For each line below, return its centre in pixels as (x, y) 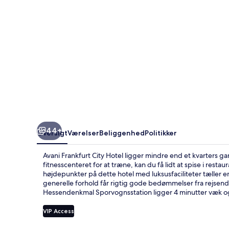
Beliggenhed (122, 133)
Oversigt (52, 133)
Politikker (161, 133)
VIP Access (59, 211)
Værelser (83, 133)
